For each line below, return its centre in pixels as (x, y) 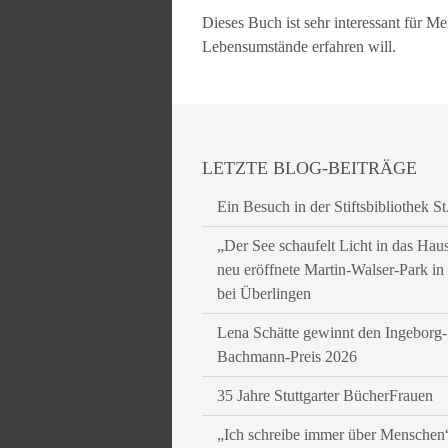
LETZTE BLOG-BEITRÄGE (309, 168)
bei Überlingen (264, 293)
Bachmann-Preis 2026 (287, 356)
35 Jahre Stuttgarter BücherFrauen (325, 395)
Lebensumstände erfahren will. (299, 46)
